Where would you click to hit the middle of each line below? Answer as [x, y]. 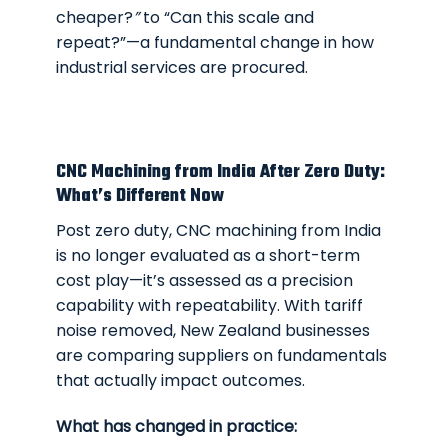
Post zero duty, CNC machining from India [219, 231]
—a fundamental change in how [250, 42]
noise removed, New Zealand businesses [213, 331]
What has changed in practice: [177, 427]
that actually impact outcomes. [181, 381]
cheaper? [95, 17]
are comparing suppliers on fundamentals [222, 356]
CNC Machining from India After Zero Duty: [221, 172]
